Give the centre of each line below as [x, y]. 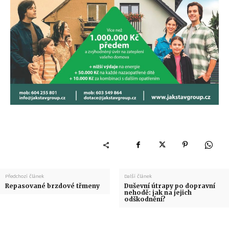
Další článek [138, 177]
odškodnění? [145, 199]
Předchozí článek [25, 177]
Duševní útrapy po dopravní [169, 186]
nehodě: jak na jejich [158, 193]
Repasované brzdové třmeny [52, 186]
